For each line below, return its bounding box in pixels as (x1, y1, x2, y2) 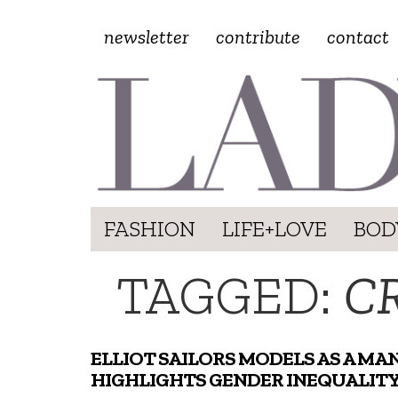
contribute (216, 25, 300, 49)
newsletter (104, 25, 189, 49)
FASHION (104, 215, 195, 242)
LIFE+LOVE (222, 215, 327, 242)
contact (327, 25, 389, 49)
